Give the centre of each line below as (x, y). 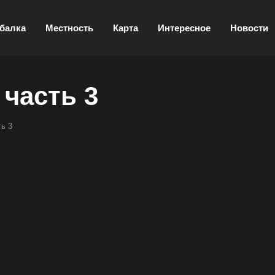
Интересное (184, 28)
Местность (69, 28)
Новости (249, 28)
